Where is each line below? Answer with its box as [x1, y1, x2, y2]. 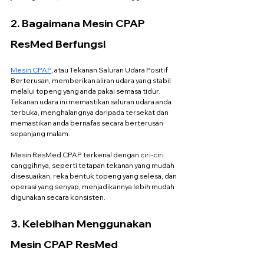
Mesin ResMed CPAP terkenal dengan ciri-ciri [11, 150, 165, 159]
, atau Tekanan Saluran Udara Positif [51, 65, 169, 74]
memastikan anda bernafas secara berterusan [11, 118, 164, 127]
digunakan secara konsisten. [11, 192, 105, 202]
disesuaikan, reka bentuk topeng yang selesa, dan [11, 171, 178, 180]
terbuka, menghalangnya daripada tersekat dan [11, 107, 170, 117]
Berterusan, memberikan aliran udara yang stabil [11, 75, 172, 85]
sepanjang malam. [11, 128, 70, 138]
